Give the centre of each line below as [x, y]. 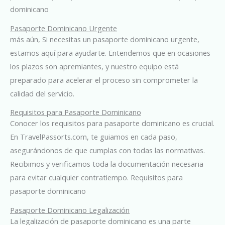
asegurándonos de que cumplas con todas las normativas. [107, 150]
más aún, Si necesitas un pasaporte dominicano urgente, [105, 39]
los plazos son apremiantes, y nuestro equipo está [94, 66]
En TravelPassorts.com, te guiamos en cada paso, [94, 137]
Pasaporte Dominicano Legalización [70, 210]
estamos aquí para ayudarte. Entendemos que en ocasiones [110, 52]
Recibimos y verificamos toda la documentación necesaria [107, 164]
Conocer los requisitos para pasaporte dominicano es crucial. [112, 123]
